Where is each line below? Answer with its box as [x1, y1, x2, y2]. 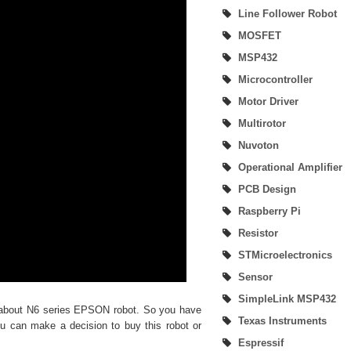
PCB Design [238, 183, 296, 195]
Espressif [238, 337, 284, 349]
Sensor [238, 271, 273, 283]
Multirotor [238, 118, 286, 129]
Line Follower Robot [238, 8, 337, 20]
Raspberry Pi [238, 205, 301, 217]
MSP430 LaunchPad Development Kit [3, 58, 169, 69]
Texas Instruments [238, 315, 327, 327]
